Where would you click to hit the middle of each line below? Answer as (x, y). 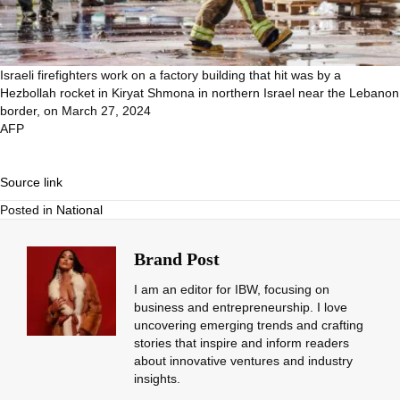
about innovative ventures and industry (243, 361)
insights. (157, 379)
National (79, 210)
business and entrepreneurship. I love (241, 308)
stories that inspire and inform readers (242, 343)
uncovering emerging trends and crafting (249, 325)
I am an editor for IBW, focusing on (232, 290)
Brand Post (177, 259)
